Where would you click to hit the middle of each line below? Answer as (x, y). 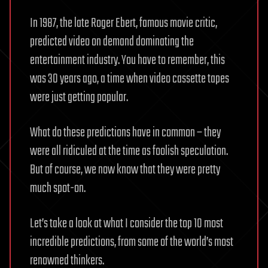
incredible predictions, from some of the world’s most (132, 243)
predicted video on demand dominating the (112, 42)
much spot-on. (58, 189)
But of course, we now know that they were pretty (125, 170)
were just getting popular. (79, 98)
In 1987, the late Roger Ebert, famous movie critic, (124, 24)
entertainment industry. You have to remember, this (127, 61)
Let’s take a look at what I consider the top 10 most (127, 224)
